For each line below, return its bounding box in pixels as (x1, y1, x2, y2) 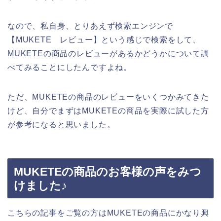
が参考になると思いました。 (7, 120, 115, 129)
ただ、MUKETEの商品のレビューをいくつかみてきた (7, 92, 209, 101)
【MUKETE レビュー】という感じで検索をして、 (7, 35, 201, 44)
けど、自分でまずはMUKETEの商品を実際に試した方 (7, 106, 209, 115)
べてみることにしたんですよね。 (7, 63, 132, 72)
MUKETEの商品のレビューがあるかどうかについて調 (7, 49, 209, 58)
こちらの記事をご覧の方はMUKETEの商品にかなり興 (7, 209, 209, 218)
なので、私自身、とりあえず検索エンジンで (7, 21, 173, 30)
